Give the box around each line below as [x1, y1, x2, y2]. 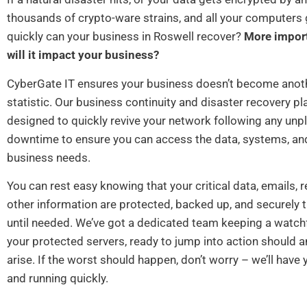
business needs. [7, 150, 90, 164]
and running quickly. [7, 271, 108, 286]
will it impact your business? [7, 48, 159, 62]
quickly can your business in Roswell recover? [7, 29, 244, 44]
